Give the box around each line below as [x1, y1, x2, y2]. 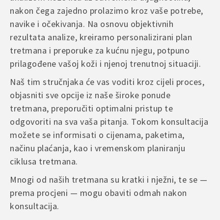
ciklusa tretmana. [10, 155, 78, 167]
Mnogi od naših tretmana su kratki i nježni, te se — [10, 173, 208, 185]
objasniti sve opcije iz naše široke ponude [10, 89, 170, 101]
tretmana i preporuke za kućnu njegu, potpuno [10, 44, 190, 56]
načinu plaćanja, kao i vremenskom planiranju [10, 142, 185, 154]
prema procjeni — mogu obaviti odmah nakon [10, 187, 187, 198]
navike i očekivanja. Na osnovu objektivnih [10, 18, 173, 29]
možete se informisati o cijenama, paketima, [10, 129, 185, 140]
